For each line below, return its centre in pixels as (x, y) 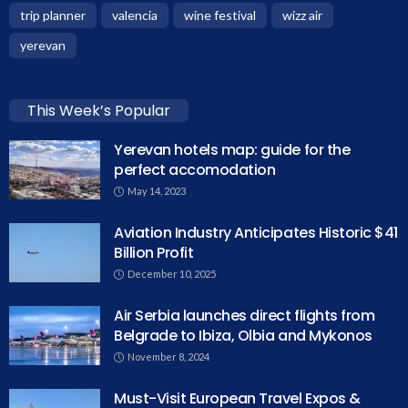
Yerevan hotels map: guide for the (232, 150)
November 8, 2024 (168, 357)
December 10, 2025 (172, 274)
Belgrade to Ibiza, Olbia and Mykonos (243, 336)
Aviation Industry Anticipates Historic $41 (256, 233)
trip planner (53, 15)
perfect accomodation (195, 170)
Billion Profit (154, 253)
